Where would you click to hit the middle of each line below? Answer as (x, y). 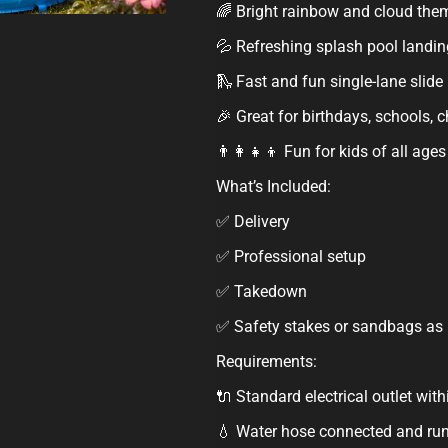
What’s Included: (273, 187)
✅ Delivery (252, 222)
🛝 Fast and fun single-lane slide (329, 82)
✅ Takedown (261, 292)
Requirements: (266, 362)
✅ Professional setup (290, 257)
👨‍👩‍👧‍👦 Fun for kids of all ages (330, 152)
